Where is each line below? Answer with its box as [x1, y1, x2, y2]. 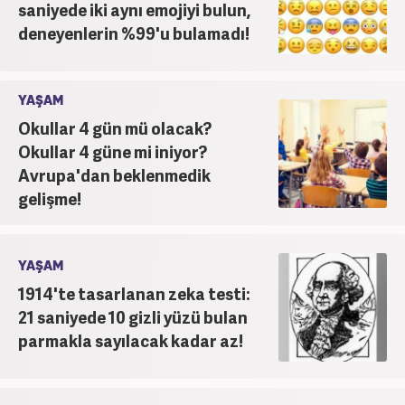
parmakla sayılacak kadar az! [18, 328, 243, 352]
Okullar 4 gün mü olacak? [18, 116, 212, 139]
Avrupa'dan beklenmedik [18, 163, 211, 186]
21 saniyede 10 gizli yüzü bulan [18, 305, 248, 328]
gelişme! [18, 186, 81, 210]
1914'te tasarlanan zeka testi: [18, 281, 250, 305]
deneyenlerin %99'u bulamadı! [18, 21, 250, 44]
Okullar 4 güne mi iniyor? [18, 139, 207, 163]
